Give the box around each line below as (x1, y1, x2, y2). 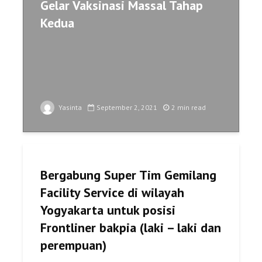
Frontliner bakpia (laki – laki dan (40, 219, 221, 236)
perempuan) (40, 236, 106, 253)
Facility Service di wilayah (40, 184, 184, 201)
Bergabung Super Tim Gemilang (40, 166, 216, 183)
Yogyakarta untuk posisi (40, 201, 175, 218)
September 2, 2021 (96, 102, 157, 112)
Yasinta (57, 102, 82, 112)
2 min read (171, 102, 206, 112)
